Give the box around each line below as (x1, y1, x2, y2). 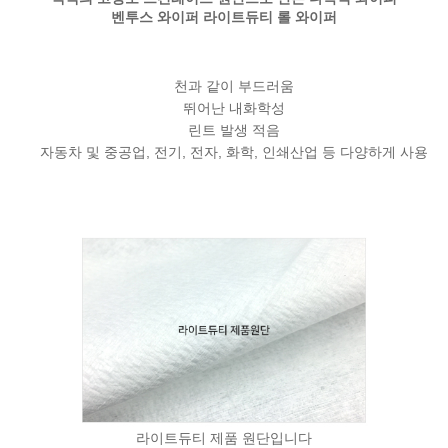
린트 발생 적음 (188, 121, 280, 138)
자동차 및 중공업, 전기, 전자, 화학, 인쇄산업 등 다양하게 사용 (40, 143, 428, 160)
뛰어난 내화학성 (183, 99, 285, 116)
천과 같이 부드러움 (174, 77, 294, 94)
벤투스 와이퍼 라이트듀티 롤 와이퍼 (111, 8, 337, 25)
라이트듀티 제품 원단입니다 (136, 429, 312, 446)
